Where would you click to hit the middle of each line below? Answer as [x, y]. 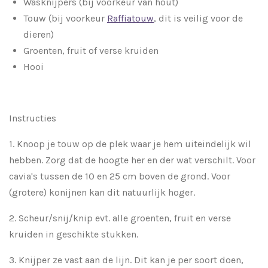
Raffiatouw [130, 18]
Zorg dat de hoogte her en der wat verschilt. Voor [150, 160]
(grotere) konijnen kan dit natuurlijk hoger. [102, 192]
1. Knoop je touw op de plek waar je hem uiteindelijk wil [130, 144]
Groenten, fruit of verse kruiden [91, 50]
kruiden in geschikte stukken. [75, 234]
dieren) [39, 34]
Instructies [33, 118]
